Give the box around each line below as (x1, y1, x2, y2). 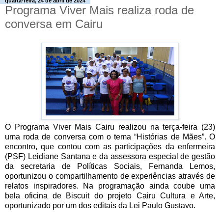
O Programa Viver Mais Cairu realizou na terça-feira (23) (5, 122, 215, 131)
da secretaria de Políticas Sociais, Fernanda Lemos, (5, 162, 215, 170)
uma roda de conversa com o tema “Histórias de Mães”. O (5, 132, 215, 141)
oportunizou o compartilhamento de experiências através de (5, 171, 215, 180)
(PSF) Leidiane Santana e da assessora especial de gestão (5, 152, 215, 161)
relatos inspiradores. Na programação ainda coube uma (5, 181, 215, 190)
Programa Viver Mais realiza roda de (5, 3, 194, 17)
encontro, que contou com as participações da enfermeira (5, 142, 215, 151)
